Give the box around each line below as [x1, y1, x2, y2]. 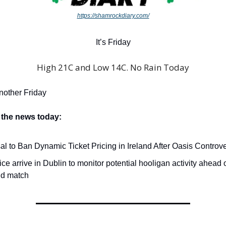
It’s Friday [95, 38, 131, 47]
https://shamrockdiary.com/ [77, 12, 149, 20]
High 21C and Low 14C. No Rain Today [37, 62, 189, 74]
